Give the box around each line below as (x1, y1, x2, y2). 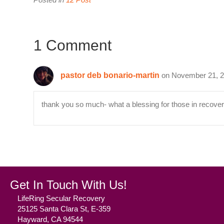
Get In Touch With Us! (10, 178, 127, 192)
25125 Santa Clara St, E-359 (17, 204, 110, 213)
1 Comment (33, 37, 112, 54)
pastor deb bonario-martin (60, 71, 160, 80)
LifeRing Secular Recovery (17, 194, 105, 203)
